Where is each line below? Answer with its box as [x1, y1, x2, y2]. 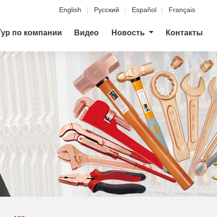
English [59, 6, 82, 14]
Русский [94, 6, 120, 14]
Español [131, 6, 156, 14]
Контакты [166, 29, 203, 37]
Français [169, 6, 196, 14]
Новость [111, 29, 147, 37]
